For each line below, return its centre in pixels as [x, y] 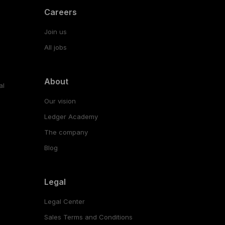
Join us [55, 31]
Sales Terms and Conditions [88, 217]
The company [66, 132]
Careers [60, 12]
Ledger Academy [71, 116]
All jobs [55, 47]
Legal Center [64, 201]
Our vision [60, 101]
